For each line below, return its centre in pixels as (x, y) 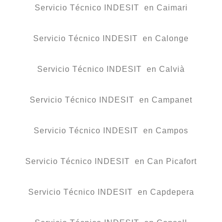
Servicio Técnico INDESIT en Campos (111, 131)
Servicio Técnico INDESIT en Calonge (111, 39)
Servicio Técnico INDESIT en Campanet (111, 100)
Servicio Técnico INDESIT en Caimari (111, 8)
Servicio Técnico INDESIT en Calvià (111, 69)
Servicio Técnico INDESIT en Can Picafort (111, 162)
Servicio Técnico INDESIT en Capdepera (111, 192)
